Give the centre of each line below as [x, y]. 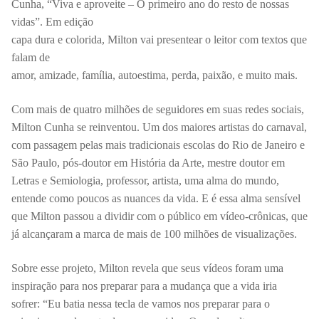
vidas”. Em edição [52, 22]
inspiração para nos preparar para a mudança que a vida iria [144, 286]
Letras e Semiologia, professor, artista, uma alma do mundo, [145, 180]
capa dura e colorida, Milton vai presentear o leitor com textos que [159, 40]
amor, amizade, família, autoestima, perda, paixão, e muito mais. [156, 75]
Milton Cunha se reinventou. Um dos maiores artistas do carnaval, [159, 127]
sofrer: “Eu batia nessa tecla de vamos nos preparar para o [141, 303]
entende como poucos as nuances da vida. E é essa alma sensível [156, 198]
